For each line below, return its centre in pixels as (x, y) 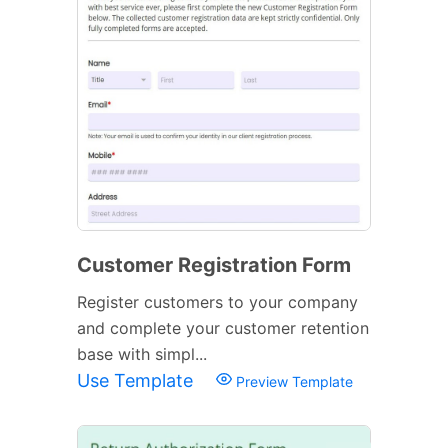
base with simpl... (142, 353)
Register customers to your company (217, 301)
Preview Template (292, 381)
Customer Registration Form (214, 264)
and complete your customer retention (223, 327)
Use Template (137, 380)
